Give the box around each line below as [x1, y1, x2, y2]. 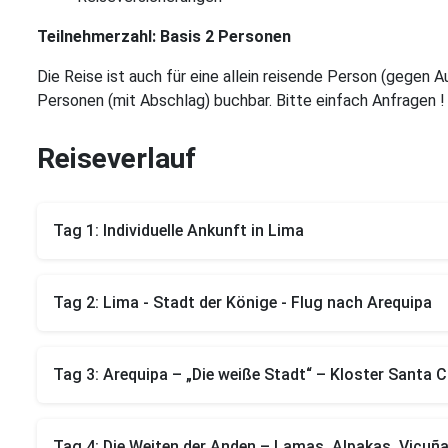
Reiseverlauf [37, 142, 196, 175]
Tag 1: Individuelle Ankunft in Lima [53, 221, 304, 240]
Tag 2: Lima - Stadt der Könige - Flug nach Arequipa [53, 293, 432, 312]
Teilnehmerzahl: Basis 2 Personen [37, 27, 291, 46]
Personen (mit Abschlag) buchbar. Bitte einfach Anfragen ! [37, 91, 445, 110]
